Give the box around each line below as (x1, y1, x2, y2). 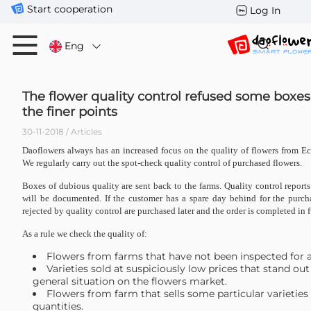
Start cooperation (27, 3, 112, 15)
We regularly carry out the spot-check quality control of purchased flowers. (22, 158, 302, 168)
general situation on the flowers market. (33, 275, 227, 287)
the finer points (22, 104, 117, 119)
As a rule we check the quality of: (22, 228, 147, 239)
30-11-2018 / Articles (22, 126, 102, 137)
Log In (250, 4, 280, 17)
